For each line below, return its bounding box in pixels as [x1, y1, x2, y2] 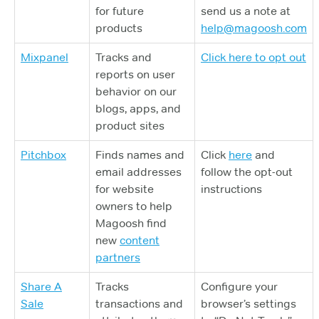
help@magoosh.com [201, 21, 307, 35]
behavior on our [95, 85, 177, 98]
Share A [21, 280, 62, 293]
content [120, 234, 159, 247]
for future [95, 4, 144, 18]
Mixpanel [21, 51, 68, 64]
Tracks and [95, 51, 152, 64]
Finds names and [95, 148, 184, 162]
